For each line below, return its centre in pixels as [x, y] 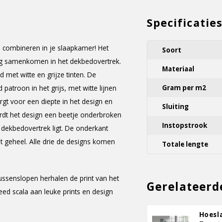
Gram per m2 [184, 88]
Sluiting [175, 107]
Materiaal [178, 69]
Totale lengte [185, 144]
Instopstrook [185, 125]
